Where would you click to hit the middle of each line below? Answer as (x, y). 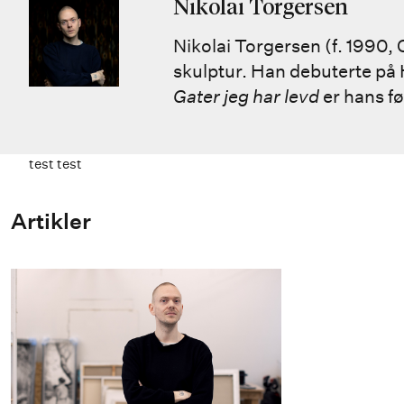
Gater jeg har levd (246, 96)
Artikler (51, 221)
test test (55, 164)
